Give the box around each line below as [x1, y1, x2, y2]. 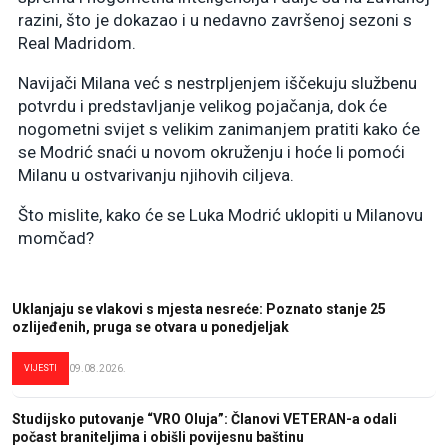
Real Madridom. [18, 32, 136, 53]
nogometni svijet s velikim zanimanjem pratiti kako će [18, 118, 420, 139]
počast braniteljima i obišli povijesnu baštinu [12, 428, 304, 445]
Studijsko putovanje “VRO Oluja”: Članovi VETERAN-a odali [12, 410, 397, 427]
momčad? [18, 227, 94, 248]
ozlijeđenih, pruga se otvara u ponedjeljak [12, 318, 289, 335]
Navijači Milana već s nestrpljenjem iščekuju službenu [18, 72, 417, 93]
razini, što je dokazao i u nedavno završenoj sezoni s [18, 9, 412, 30]
